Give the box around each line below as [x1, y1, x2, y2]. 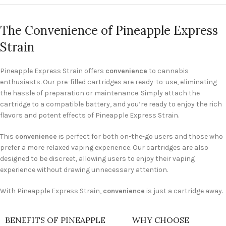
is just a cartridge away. [145, 187, 223, 196]
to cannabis [147, 67, 189, 76]
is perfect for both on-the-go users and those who [57, 132, 223, 141]
